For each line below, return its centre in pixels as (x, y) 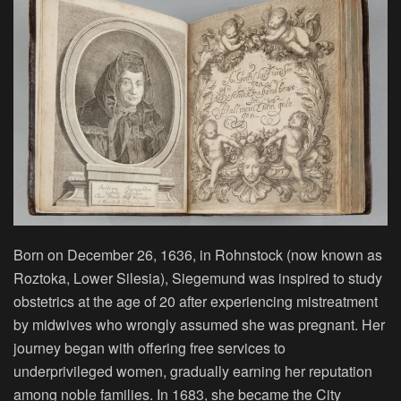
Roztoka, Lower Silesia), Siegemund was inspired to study (198, 277)
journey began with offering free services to (149, 347)
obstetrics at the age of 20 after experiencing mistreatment (196, 301)
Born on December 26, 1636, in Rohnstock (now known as (198, 254)
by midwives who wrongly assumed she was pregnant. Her (199, 324)
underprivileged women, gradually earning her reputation (193, 371)
